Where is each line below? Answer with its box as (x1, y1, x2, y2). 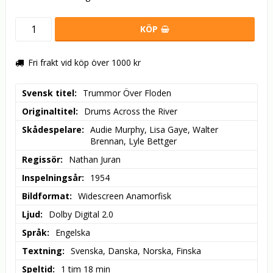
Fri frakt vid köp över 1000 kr (28, 57, 141, 69)
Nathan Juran (69, 154, 121, 166)
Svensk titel (22, 87, 74, 99)
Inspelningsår (22, 172, 82, 184)
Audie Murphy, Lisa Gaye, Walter (90, 124, 218, 136)
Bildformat (22, 190, 69, 202)
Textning (22, 245, 62, 257)
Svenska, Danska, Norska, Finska (71, 245, 201, 257)
